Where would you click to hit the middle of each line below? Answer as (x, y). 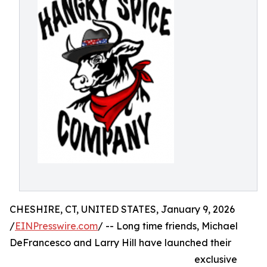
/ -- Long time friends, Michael (168, 226)
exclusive (216, 259)
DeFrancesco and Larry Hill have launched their (120, 243)
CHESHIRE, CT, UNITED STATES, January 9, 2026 (122, 209)
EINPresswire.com (56, 226)
